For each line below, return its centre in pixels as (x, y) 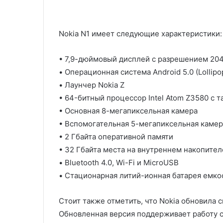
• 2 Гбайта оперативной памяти (116, 137)
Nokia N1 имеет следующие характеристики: (140, 34)
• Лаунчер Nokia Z (92, 85)
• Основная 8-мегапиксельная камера (128, 111)
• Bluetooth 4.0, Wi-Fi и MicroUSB (119, 163)
